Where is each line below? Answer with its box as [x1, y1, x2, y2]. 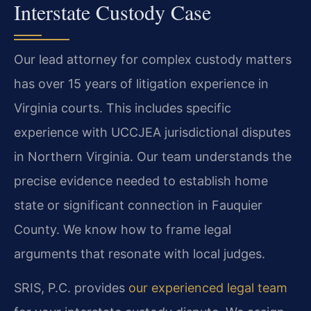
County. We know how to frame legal [14, 221, 231, 237]
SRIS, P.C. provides [14, 280, 128, 295]
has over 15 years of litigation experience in [14, 76, 269, 91]
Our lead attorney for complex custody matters [14, 51, 292, 67]
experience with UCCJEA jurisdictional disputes [14, 124, 291, 140]
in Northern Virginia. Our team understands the [14, 149, 292, 164]
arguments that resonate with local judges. [14, 246, 265, 261]
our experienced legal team [128, 280, 287, 295]
